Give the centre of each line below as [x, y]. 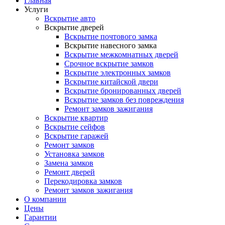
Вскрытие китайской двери [111, 82]
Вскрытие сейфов [75, 127]
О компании [45, 199]
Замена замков [69, 163]
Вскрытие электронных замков [118, 73]
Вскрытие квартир [76, 118]
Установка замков [74, 154]
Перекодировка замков [83, 181]
